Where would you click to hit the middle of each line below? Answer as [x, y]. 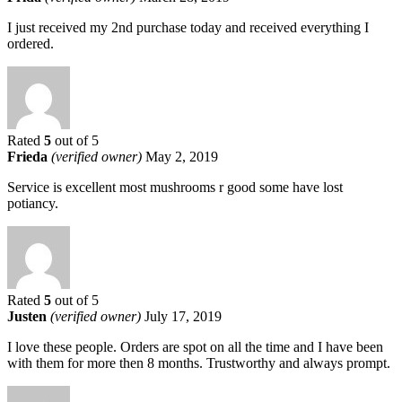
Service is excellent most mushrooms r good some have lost [175, 187]
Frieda [29, 156]
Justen [29, 316]
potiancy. [33, 203]
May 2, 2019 [182, 156]
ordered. [31, 43]
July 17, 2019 [183, 316]
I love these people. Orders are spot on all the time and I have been [195, 346]
